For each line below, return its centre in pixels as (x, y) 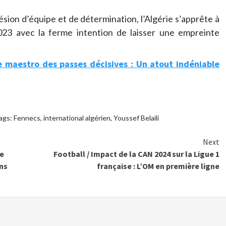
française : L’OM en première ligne (158, 166)
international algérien (77, 118)
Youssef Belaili (136, 118)
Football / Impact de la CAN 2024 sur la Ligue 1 (136, 154)
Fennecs (27, 118)
